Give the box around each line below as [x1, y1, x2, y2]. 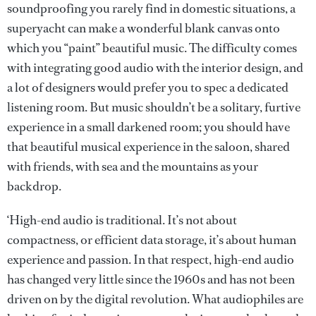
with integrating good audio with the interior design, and [7, 59, 303, 77]
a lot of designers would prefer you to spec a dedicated [7, 79, 288, 97]
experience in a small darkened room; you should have [7, 119, 290, 136]
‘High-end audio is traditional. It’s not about [7, 212, 237, 229]
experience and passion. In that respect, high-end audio [7, 251, 294, 269]
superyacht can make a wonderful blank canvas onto [7, 20, 280, 37]
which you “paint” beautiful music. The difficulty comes [7, 39, 297, 57]
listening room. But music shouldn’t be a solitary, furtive [7, 99, 300, 116]
